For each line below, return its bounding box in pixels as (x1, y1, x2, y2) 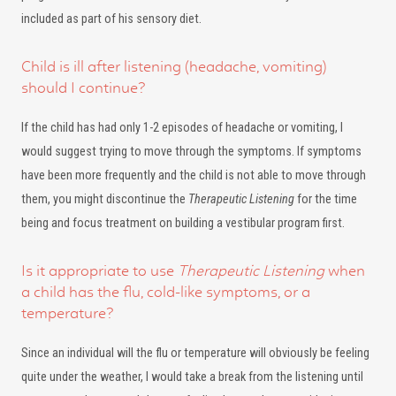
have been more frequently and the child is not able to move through (21, 168, 366, 183)
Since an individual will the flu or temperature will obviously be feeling (21, 346, 369, 361)
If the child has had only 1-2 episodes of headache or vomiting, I (21, 120, 343, 135)
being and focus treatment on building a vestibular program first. (21, 216, 345, 231)
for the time (294, 192, 357, 207)
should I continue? (21, 79, 146, 96)
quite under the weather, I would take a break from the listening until (21, 369, 363, 385)
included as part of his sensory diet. (21, 11, 202, 27)
